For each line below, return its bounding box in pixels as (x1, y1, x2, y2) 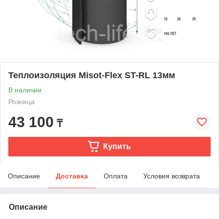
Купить (103, 142, 131, 151)
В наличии (8, 86, 42, 94)
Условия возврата (143, 172, 200, 180)
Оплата (104, 172, 128, 180)
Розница (8, 97, 35, 106)
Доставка (56, 172, 88, 180)
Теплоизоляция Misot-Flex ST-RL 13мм (8, 70, 175, 80)
